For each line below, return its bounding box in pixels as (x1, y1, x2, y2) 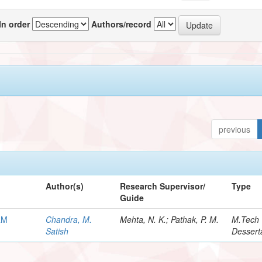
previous (219, 123, 251, 135)
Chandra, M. (46, 213, 92, 225)
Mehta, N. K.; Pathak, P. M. (120, 213, 219, 225)
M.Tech (232, 213, 260, 225)
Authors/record (91, 18, 152, 30)
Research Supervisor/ (120, 180, 206, 192)
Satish (46, 225, 69, 237)
